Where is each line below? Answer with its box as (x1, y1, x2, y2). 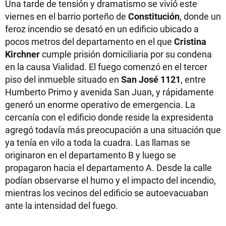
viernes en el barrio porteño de (5, 10, 128, 22)
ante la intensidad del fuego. (5, 199, 118, 211)
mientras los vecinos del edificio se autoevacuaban (5, 187, 208, 199)
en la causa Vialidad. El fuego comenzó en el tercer (5, 61, 207, 73)
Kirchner (5, 48, 40, 60)
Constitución (128, 10, 180, 22)
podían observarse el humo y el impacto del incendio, (5, 174, 216, 186)
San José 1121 (121, 73, 181, 85)
